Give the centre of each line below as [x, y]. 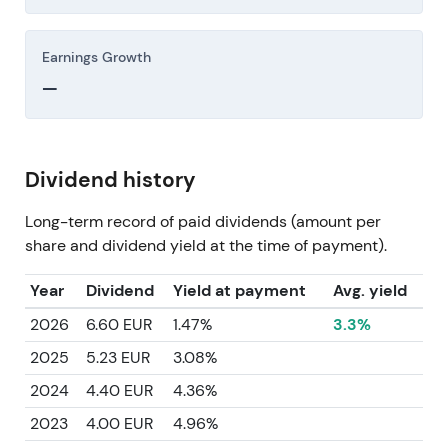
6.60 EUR [118, 325]
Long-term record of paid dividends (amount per [203, 222]
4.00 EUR [119, 424]
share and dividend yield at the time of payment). [206, 246]
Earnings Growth [96, 57]
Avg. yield [369, 291]
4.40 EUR [119, 391]
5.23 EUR [117, 358]
